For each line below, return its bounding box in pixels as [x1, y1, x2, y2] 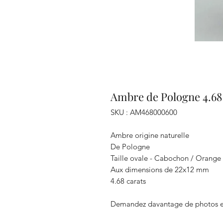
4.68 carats [111, 176, 148, 186]
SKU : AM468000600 [111, 108, 177, 117]
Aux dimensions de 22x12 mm [111, 165, 209, 174]
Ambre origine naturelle [111, 130, 189, 140]
